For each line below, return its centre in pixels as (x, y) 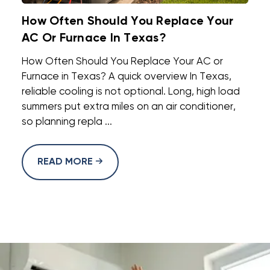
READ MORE (66, 162)
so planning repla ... (67, 122)
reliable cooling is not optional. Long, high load (131, 92)
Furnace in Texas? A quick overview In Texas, (127, 77)
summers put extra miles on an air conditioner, (129, 107)
